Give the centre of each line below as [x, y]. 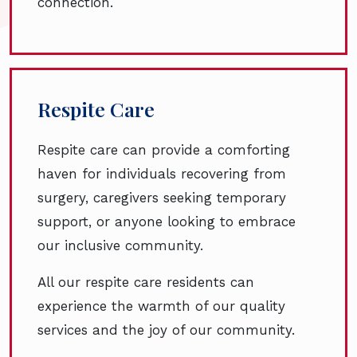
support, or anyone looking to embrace [167, 222]
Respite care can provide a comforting [164, 150]
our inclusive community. [120, 246]
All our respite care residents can [146, 282]
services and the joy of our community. [166, 330]
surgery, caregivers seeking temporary [162, 198]
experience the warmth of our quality [161, 306]
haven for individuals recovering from [162, 174]
